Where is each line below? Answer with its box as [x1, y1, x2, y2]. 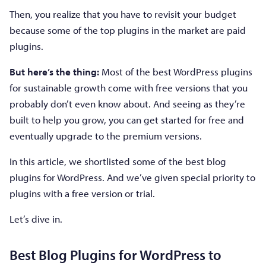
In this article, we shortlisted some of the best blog [9, 154, 226, 167]
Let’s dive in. [9, 212, 62, 225]
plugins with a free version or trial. [9, 186, 155, 199]
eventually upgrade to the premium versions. [9, 129, 202, 142]
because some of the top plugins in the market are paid [9, 23, 246, 36]
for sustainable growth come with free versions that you [9, 81, 248, 94]
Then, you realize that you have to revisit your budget [9, 7, 236, 20]
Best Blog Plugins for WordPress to [9, 245, 221, 264]
